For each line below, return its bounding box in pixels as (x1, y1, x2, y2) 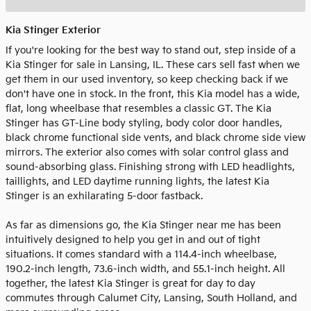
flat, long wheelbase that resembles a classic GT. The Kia (6, 102, 271, 115)
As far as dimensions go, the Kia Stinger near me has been (6, 219, 281, 231)
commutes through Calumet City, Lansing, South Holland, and (6, 292, 297, 304)
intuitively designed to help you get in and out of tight (6, 233, 260, 246)
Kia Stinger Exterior (6, 24, 101, 36)
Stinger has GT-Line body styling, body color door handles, (6, 117, 283, 129)
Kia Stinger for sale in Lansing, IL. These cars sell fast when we (6, 58, 300, 71)
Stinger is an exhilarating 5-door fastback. (6, 190, 203, 202)
